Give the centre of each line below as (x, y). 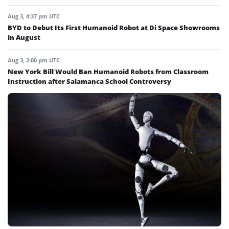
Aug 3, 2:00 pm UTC (34, 60)
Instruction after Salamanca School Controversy (89, 81)
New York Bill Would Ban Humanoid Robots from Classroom (108, 71)
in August (24, 37)
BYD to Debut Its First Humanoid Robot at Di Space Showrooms (114, 27)
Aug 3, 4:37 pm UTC (34, 16)
